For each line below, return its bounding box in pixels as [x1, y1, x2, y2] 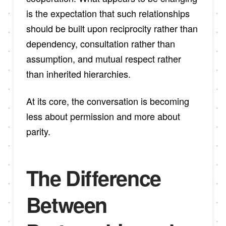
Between [26, 190, 107, 220]
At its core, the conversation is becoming [26, 94, 189, 107]
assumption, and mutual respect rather [26, 52, 181, 65]
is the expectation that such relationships [26, 7, 190, 20]
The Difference [26, 163, 161, 193]
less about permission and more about [26, 109, 180, 123]
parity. [26, 124, 50, 138]
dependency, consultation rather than [26, 37, 175, 50]
